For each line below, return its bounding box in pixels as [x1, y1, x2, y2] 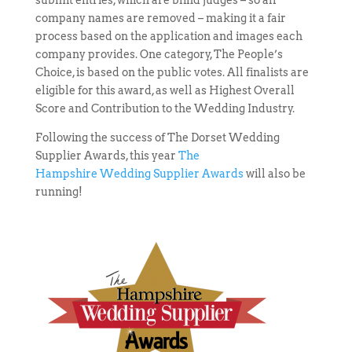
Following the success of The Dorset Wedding [35, 131, 280, 144]
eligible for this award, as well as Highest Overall [35, 84, 295, 97]
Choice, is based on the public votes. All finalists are [35, 66, 309, 79]
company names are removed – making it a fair [35, 12, 286, 24]
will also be [243, 167, 306, 180]
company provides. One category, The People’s [35, 48, 283, 60]
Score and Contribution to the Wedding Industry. [35, 102, 295, 115]
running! [35, 185, 82, 198]
